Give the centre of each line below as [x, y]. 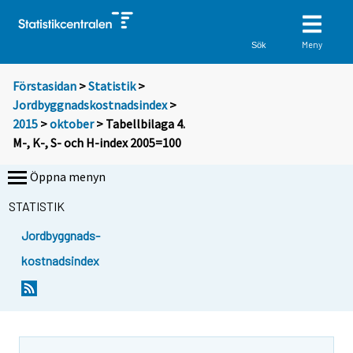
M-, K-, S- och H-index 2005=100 [97, 143]
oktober [72, 124]
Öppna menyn [68, 177]
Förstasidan [45, 86]
